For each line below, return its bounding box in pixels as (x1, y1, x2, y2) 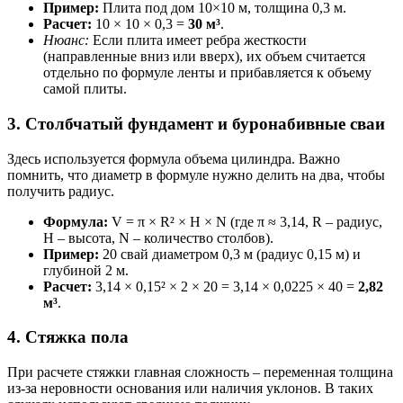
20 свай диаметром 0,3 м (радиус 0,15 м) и (99, 246, 361, 262)
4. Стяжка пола (7, 327, 129, 347)
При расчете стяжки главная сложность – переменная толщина (7, 364, 393, 381)
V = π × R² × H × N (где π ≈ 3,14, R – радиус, (108, 213, 382, 229)
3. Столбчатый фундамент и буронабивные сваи (7, 113, 385, 133)
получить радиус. (7, 183, 114, 199)
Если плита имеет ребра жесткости (89, 32, 307, 49)
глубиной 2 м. (43, 262, 129, 278)
